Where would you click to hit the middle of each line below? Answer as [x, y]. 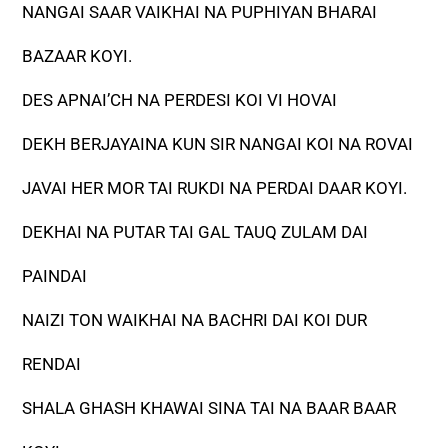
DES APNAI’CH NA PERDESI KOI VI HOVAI [180, 100]
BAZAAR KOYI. [77, 56]
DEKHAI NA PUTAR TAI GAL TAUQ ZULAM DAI [195, 232]
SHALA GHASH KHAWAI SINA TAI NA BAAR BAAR [209, 408]
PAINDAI [55, 276]
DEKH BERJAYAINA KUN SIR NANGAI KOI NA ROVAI [218, 144]
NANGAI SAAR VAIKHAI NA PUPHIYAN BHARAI [200, 12]
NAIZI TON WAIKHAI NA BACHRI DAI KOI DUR [195, 320]
